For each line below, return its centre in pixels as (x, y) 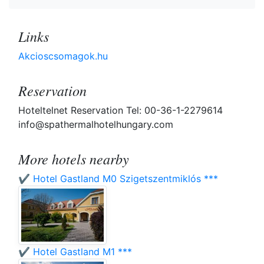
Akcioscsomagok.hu (63, 56)
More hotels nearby (74, 159)
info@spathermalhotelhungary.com (96, 125)
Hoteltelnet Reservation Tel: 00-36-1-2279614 (121, 110)
